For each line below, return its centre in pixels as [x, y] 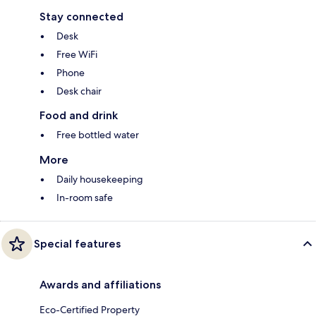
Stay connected [81, 17]
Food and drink [79, 116]
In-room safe [85, 198]
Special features [77, 244]
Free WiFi [77, 55]
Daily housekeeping [100, 180]
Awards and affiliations [100, 285]
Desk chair [79, 91]
